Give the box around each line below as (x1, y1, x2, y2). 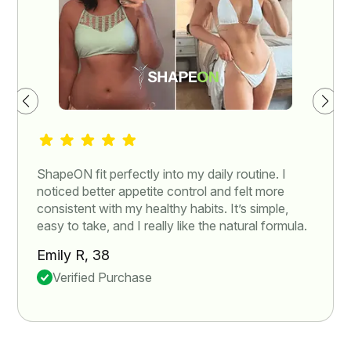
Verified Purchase (52, 270, 153, 286)
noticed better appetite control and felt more (37, 183, 285, 200)
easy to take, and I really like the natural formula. (37, 218, 308, 234)
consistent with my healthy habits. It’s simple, (37, 201, 289, 217)
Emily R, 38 (37, 247, 110, 264)
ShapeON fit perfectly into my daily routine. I (37, 166, 287, 183)
